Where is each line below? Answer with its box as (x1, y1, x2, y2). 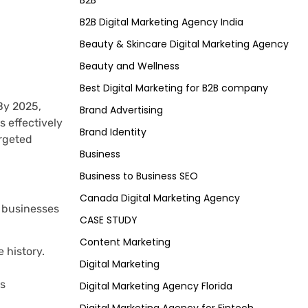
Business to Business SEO (80, 169, 198, 184)
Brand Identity (80, 125, 146, 140)
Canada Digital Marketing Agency (80, 191, 240, 206)
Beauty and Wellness (80, 59, 179, 74)
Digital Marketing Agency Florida (80, 279, 232, 294)
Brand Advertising (80, 103, 163, 118)
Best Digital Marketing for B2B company (80, 81, 268, 96)
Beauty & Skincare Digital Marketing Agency (80, 37, 289, 52)
